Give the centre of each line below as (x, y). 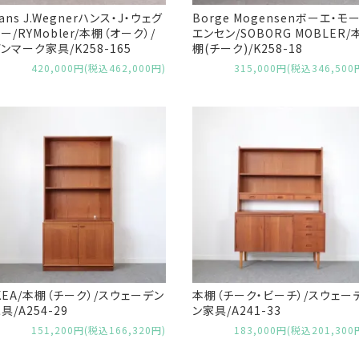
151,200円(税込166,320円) (99, 329)
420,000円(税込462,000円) (99, 67)
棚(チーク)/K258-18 (248, 48)
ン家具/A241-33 (237, 311)
